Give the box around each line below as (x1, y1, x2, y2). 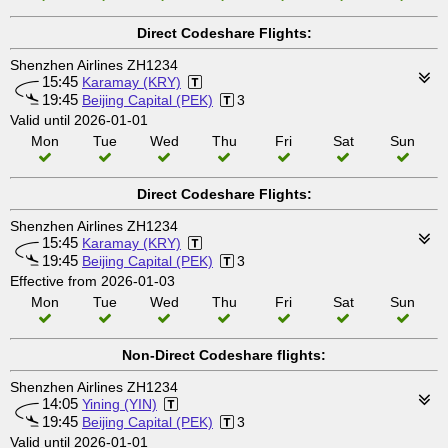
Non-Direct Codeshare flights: (122, 347, 326, 363)
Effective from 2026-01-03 (10, 273, 175, 289)
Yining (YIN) (82, 396, 157, 412)
